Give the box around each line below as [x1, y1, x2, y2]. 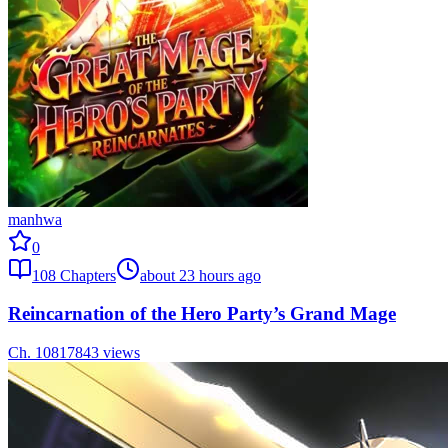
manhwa [8, 210, 62, 228]
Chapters [56, 266, 116, 284]
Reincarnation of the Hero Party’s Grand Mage [8, 303, 396, 325]
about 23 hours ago [140, 266, 261, 284]
